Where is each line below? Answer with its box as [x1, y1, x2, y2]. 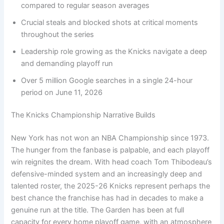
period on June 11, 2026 [21, 87, 103, 97]
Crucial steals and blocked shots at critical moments [21, 17, 198, 27]
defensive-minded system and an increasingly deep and [11, 169, 202, 179]
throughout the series [21, 29, 94, 39]
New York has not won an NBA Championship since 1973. [11, 133, 209, 143]
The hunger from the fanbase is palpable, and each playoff [11, 145, 210, 155]
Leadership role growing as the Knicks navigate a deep [21, 46, 207, 56]
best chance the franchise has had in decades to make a [11, 193, 204, 203]
